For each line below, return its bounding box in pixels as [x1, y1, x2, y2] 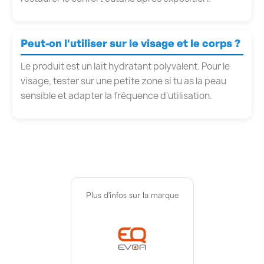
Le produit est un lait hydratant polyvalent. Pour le [21, 60, 230, 73]
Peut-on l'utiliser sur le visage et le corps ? [21, 37, 240, 50]
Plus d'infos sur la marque [85, 190, 179, 200]
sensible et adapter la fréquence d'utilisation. [21, 90, 212, 103]
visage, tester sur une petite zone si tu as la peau [21, 75, 226, 88]
